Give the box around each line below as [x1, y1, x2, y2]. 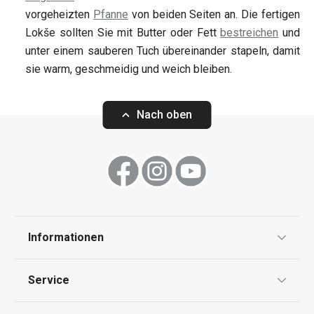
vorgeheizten [25, 8, 93, 22]
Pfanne [93, 8, 128, 22]
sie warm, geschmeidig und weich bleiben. [25, 62, 232, 76]
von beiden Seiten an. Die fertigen [128, 8, 301, 22]
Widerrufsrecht [28, 293, 97, 306]
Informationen [28, 231, 104, 245]
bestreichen [220, 26, 279, 40]
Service [28, 273, 69, 287]
